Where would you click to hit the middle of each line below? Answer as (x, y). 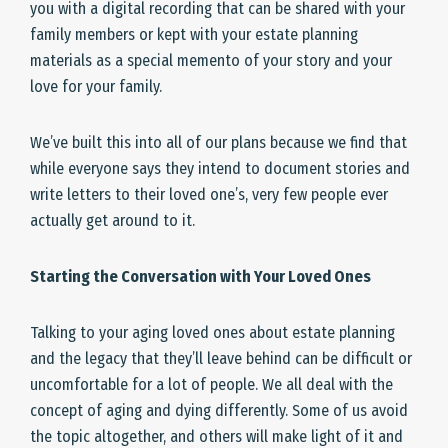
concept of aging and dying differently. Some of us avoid (219, 410)
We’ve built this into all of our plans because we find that (218, 142)
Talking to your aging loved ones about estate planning (212, 332)
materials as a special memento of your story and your (211, 60)
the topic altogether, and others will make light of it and (216, 436)
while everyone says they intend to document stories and (220, 168)
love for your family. (96, 86)
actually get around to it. (112, 220)
